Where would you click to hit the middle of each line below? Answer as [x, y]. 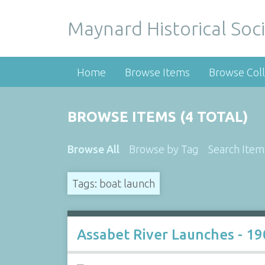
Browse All [93, 149]
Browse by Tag [164, 149]
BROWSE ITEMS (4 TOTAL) [157, 117]
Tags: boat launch [113, 183]
